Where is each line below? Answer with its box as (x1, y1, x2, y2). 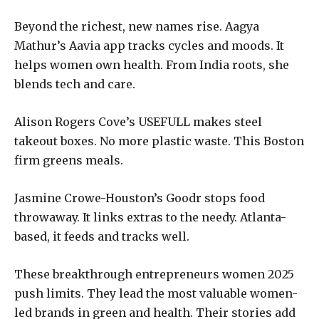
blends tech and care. (14, 77, 135, 92)
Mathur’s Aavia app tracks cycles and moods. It (14, 38, 284, 53)
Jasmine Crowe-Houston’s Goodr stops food (14, 191, 265, 206)
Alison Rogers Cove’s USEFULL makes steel (14, 115, 262, 130)
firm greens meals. (14, 153, 123, 168)
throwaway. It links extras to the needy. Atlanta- (14, 210, 286, 225)
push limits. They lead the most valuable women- (14, 286, 298, 301)
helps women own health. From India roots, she (14, 58, 289, 73)
